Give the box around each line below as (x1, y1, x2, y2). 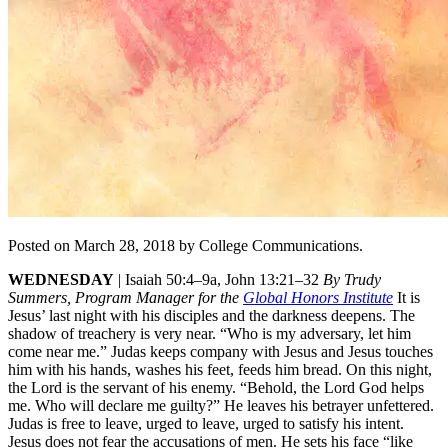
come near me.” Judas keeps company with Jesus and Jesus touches (8, 342, 433, 360)
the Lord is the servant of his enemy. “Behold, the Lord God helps (8, 378, 424, 396)
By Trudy (323, 270, 381, 288)
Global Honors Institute (243, 288, 393, 306)
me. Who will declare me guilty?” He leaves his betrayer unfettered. (8, 396, 434, 414)
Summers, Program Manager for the (8, 288, 243, 306)
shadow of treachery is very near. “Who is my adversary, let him (8, 324, 411, 342)
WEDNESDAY (8, 270, 114, 288)
